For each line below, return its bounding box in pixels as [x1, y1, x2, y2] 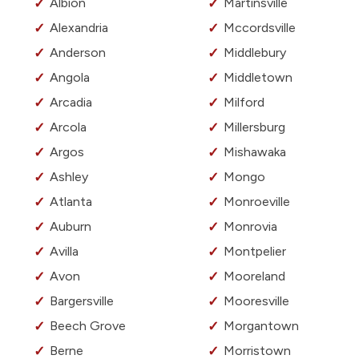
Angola [50, 70, 90, 86]
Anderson [50, 45, 106, 61]
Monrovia [224, 219, 277, 235]
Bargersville [50, 293, 114, 309]
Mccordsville [224, 20, 296, 36]
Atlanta [50, 194, 92, 210]
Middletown [224, 70, 292, 86]
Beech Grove [50, 318, 126, 334]
